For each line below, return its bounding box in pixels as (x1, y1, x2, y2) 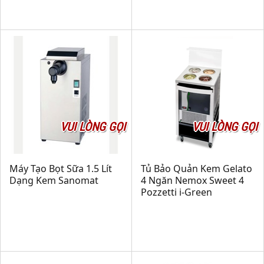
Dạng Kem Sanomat (9, 174, 98, 187)
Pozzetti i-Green (141, 186, 212, 199)
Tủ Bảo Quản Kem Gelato (141, 162, 252, 175)
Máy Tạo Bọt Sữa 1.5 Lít (9, 162, 112, 175)
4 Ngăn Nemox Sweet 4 (141, 174, 244, 187)
